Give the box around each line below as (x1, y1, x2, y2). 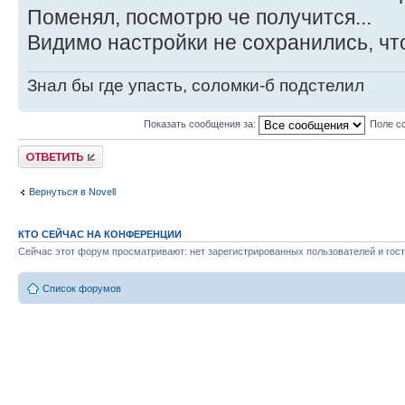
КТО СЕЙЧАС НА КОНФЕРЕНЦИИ (18, 228, 182, 240)
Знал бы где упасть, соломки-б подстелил (27, 75, 364, 95)
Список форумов (42, 283, 121, 295)
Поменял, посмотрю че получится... (27, 5, 372, 30)
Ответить (18, 145, 61, 156)
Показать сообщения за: (143, 118, 259, 130)
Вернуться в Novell (29, 186, 116, 198)
